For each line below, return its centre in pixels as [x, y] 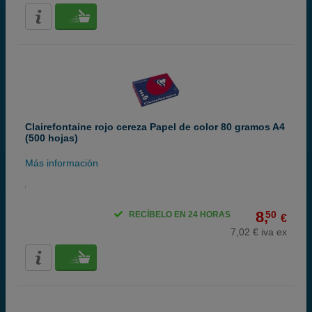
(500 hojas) [52, 138]
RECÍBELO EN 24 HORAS [180, 214]
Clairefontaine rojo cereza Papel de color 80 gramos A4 [155, 127]
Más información [62, 163]
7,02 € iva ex [259, 232]
